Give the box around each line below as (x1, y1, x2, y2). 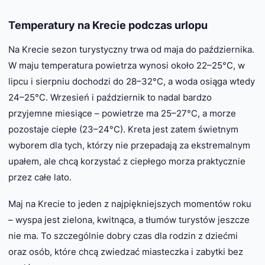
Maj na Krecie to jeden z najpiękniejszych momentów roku (8, 198, 251, 210)
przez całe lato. (8, 172, 72, 183)
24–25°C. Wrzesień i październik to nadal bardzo (8, 92, 212, 104)
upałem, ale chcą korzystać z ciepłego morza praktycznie (8, 156, 245, 167)
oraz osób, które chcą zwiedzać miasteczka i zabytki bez (8, 246, 243, 258)
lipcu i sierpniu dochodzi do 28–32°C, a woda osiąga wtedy (8, 76, 255, 88)
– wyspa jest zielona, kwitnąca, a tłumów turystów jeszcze (8, 214, 250, 226)
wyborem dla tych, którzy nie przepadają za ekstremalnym (8, 140, 250, 151)
